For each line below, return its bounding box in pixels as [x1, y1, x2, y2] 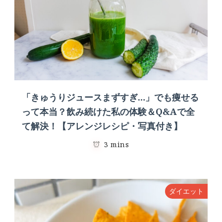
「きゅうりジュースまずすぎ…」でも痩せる [22, 91, 199, 103]
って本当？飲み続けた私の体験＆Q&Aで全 [22, 105, 195, 117]
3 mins [104, 139, 129, 149]
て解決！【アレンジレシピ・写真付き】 [22, 119, 182, 132]
